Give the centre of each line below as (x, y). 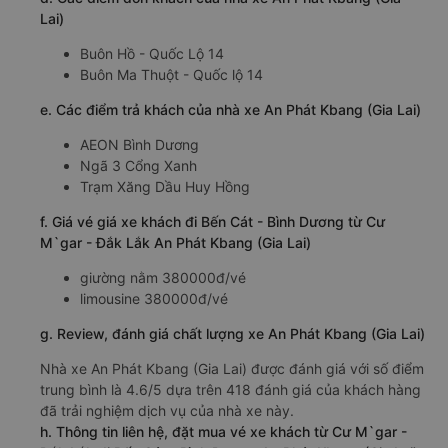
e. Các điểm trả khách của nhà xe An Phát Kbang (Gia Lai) (230, 110)
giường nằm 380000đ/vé (163, 278)
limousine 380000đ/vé (154, 299)
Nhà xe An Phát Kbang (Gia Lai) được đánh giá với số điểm (232, 369)
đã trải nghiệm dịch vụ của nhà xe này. (167, 411)
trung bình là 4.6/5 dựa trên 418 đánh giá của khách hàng (230, 390)
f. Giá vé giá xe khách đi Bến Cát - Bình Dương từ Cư (212, 222)
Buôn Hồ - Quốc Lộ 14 (152, 54)
